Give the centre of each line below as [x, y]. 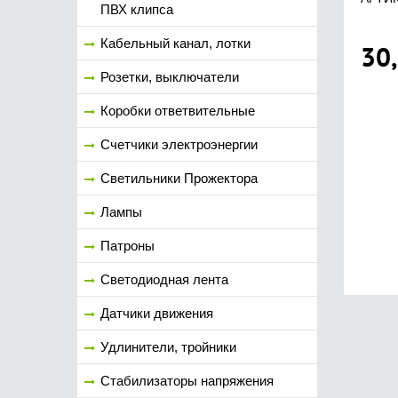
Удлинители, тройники [168, 347]
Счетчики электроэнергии [179, 144]
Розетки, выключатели [170, 77]
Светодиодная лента [164, 279]
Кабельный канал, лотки [175, 43]
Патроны [127, 246]
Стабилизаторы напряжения [187, 381]
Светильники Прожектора [179, 178]
